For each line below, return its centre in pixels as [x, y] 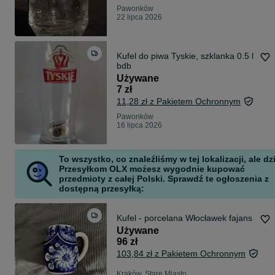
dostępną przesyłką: [102, 189]
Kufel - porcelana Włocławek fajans [184, 218]
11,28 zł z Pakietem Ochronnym [179, 102]
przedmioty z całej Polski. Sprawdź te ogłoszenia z [164, 179]
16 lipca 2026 [139, 126]
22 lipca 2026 [139, 17]
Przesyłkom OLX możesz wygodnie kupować [152, 169]
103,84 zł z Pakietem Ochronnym [181, 254]
